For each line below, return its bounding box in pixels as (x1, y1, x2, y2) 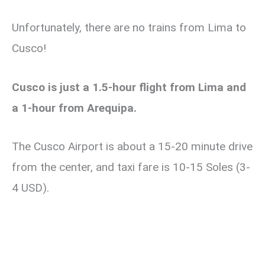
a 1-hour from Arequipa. (12, 101, 137, 115)
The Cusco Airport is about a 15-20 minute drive (12, 140, 253, 154)
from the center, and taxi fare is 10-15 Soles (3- (12, 160, 250, 174)
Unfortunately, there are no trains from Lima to (12, 21, 246, 35)
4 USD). (12, 181, 49, 195)
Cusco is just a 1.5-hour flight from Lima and (12, 80, 246, 94)
